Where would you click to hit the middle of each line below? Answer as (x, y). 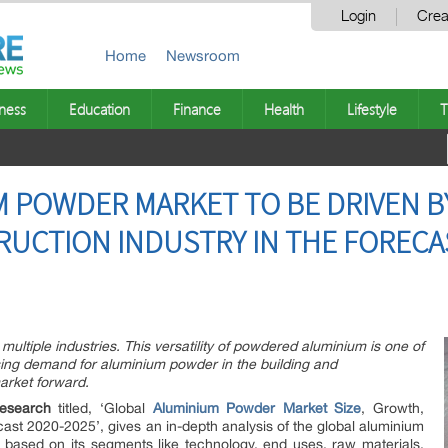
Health (284, 109)
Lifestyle (372, 109)
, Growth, (393, 408)
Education (99, 109)
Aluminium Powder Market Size (257, 408)
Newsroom (203, 55)
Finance (197, 109)
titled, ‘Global (101, 408)
